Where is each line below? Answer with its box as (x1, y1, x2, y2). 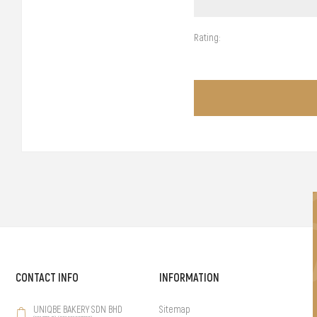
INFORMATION (158, 270, 219, 284)
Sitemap (158, 303, 190, 315)
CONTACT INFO (16, 270, 79, 284)
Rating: (194, 30, 221, 44)
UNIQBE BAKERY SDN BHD (33, 303, 123, 315)
